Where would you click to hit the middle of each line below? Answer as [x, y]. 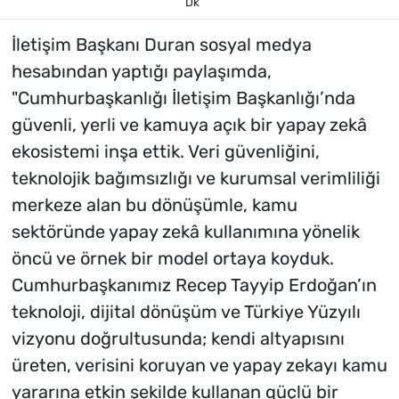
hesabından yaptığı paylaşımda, [141, 71]
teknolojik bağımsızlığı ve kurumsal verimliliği [195, 178]
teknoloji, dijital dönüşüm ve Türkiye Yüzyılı [186, 311]
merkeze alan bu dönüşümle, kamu [154, 204]
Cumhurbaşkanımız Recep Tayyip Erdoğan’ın [194, 285]
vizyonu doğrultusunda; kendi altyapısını [178, 338]
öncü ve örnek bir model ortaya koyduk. [172, 258]
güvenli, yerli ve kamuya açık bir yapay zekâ [189, 124]
